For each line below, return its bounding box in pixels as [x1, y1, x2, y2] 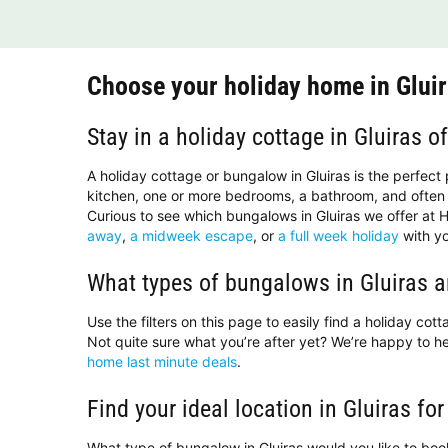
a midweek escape [130, 227, 253, 245]
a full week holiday [278, 227, 399, 245]
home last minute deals [87, 353, 237, 371]
